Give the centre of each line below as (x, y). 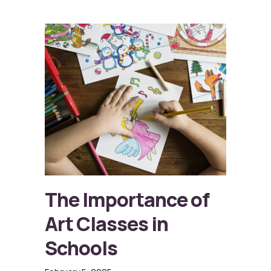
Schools (81, 248)
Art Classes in (106, 224)
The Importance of (127, 200)
